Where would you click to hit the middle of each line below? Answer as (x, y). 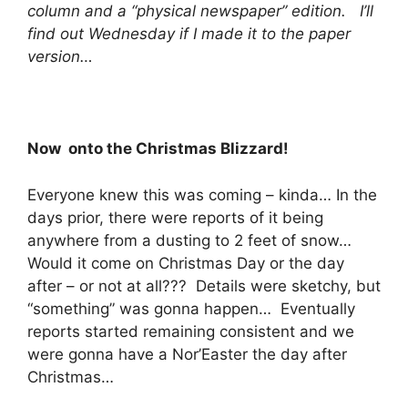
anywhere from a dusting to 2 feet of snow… (192, 240)
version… (60, 56)
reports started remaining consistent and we (191, 331)
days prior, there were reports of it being (175, 217)
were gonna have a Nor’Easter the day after (187, 354)
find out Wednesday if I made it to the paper (189, 34)
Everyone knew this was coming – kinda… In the (202, 194)
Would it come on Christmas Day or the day (186, 263)
